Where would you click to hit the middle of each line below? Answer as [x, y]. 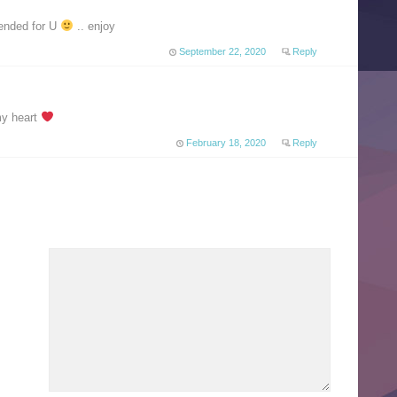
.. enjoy [94, 27]
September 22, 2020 [222, 52]
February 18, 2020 [226, 143]
